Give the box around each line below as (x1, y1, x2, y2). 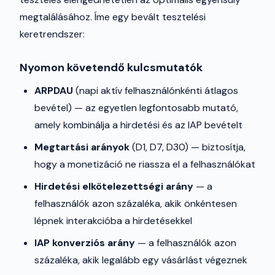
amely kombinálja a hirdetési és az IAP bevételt (34, 118, 242, 131)
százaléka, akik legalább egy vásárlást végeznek (34, 254, 247, 266)
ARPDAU (34, 84, 73, 97)
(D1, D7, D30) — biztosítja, (130, 141, 246, 153)
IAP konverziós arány (34, 236, 135, 249)
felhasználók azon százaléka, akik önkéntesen (34, 197, 237, 210)
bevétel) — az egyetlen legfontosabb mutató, (34, 101, 238, 114)
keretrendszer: (20, 28, 85, 41)
